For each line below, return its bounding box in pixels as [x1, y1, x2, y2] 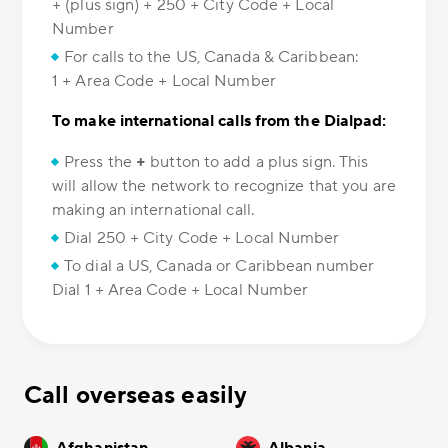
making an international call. [52, 200, 254, 221]
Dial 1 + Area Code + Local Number [52, 280, 309, 301]
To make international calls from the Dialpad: [52, 111, 387, 132]
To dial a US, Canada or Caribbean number [64, 256, 374, 277]
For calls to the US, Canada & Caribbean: [64, 47, 359, 68]
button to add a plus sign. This [146, 152, 369, 173]
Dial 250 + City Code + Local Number [64, 228, 340, 249]
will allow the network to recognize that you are [52, 176, 396, 197]
